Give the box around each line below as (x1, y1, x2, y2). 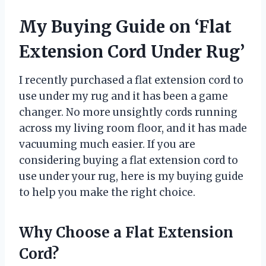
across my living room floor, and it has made (19, 121, 247, 135)
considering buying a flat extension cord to (19, 153, 238, 167)
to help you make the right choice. (19, 185, 195, 199)
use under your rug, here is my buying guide (19, 169, 243, 183)
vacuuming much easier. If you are (19, 137, 195, 151)
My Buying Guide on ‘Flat (19, 15, 232, 37)
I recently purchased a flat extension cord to (19, 73, 243, 87)
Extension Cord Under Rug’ (19, 40, 245, 62)
